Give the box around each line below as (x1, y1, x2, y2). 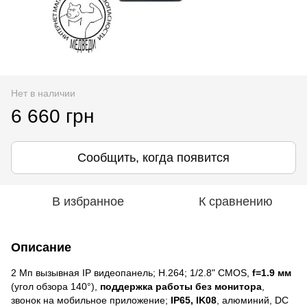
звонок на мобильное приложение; (11, 294, 168, 306)
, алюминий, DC (217, 294, 288, 306)
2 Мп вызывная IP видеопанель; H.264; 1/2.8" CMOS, (11, 267, 252, 278)
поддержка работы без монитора (100, 280, 262, 292)
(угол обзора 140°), (11, 280, 100, 292)
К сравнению (199, 194, 273, 208)
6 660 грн (11, 105, 94, 127)
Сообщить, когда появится (77, 150, 230, 164)
